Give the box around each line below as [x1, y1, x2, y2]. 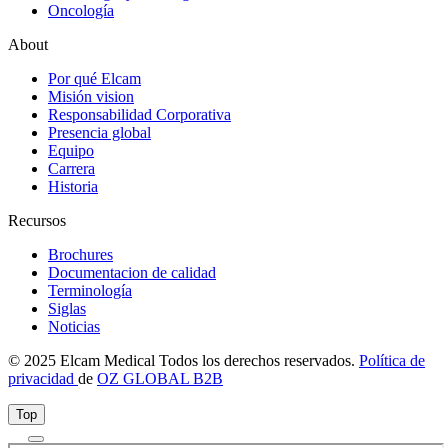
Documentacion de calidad [48, 263, 216, 281]
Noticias [48, 317, 100, 335]
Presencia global [48, 123, 151, 141]
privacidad [8, 369, 78, 387]
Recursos [8, 211, 66, 229]
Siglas [48, 299, 86, 317]
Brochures [48, 245, 113, 263]
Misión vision [48, 87, 134, 105]
